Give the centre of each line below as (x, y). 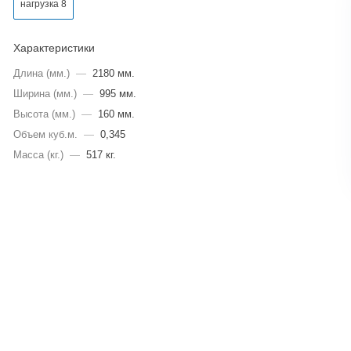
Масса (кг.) (38, 155)
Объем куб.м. (45, 134)
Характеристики (54, 48)
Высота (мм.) (44, 114)
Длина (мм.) (41, 73)
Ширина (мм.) (45, 94)
